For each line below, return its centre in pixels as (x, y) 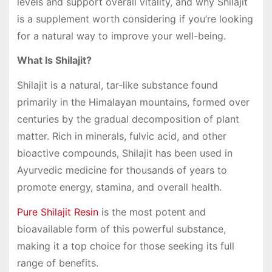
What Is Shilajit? (54, 60)
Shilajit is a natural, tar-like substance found (117, 85)
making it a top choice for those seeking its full (125, 246)
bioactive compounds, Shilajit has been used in (124, 153)
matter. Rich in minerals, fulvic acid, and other (121, 136)
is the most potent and (152, 212)
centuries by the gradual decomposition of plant (128, 119)
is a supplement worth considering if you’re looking (135, 19)
